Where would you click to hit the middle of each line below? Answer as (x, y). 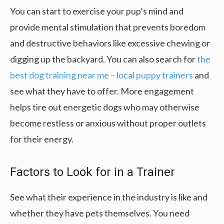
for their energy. (42, 139)
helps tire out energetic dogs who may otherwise (105, 107)
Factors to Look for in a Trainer (92, 172)
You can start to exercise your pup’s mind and (97, 11)
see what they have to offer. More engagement (102, 91)
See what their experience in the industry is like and (109, 197)
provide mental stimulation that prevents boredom (108, 27)
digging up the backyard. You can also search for (103, 59)
